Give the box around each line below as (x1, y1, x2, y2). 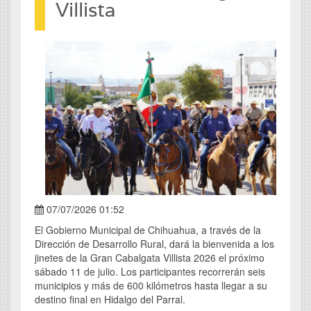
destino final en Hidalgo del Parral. (35, 292, 185, 307)
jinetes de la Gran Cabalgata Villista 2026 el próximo (35, 251, 264, 265)
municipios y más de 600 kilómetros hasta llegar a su (35, 278, 267, 293)
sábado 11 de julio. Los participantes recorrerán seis (35, 264, 265, 279)
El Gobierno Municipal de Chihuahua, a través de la (35, 223, 261, 237)
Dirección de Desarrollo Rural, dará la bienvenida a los (35, 237, 274, 251)
